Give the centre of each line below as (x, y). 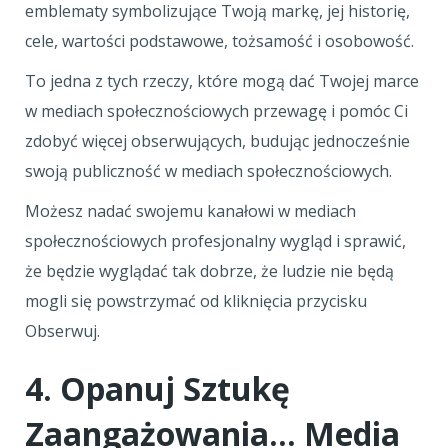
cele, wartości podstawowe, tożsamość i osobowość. (221, 41)
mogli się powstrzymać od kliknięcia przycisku (196, 301)
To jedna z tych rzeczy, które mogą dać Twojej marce (222, 81)
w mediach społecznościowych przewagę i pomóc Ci (216, 111)
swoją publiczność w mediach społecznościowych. (208, 171)
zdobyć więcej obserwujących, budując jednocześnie (217, 141)
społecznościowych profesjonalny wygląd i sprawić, (215, 241)
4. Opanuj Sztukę (157, 388)
